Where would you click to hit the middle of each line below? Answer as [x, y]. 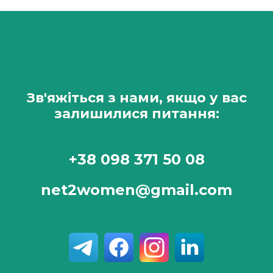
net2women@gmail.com [136, 190]
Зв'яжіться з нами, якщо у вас [136, 97]
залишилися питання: [136, 113]
